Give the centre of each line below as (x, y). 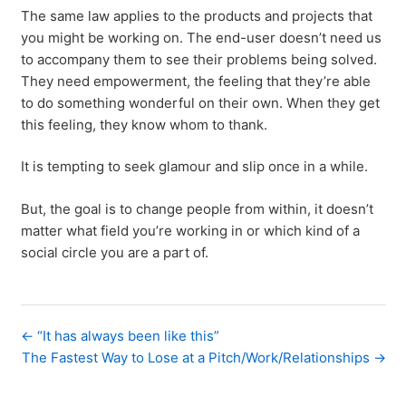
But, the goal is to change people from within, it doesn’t (197, 208)
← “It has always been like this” (120, 336)
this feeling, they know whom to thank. (144, 124)
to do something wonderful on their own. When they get (200, 102)
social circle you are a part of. (114, 252)
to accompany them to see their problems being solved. (198, 59)
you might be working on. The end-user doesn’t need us (201, 37)
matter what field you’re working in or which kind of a (190, 230)
